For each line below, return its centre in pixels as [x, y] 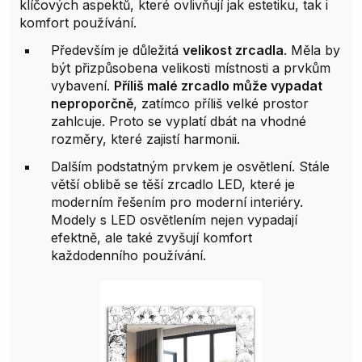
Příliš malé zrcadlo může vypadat [218, 85]
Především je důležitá [117, 50]
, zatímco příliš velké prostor [221, 103]
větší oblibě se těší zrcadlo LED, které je [173, 184]
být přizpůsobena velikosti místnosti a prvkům [191, 67]
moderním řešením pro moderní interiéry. [177, 202]
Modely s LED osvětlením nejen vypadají [174, 219]
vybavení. [82, 85]
